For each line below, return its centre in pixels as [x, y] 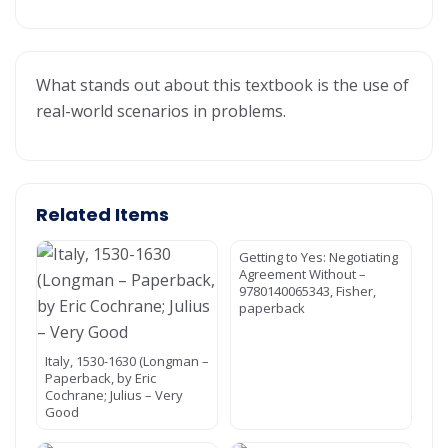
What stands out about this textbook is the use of [222, 85]
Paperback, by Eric [100, 378]
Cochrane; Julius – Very [114, 395]
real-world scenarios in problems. [161, 111]
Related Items [102, 214]
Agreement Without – [302, 274]
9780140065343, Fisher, [307, 291]
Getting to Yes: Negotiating [318, 257]
